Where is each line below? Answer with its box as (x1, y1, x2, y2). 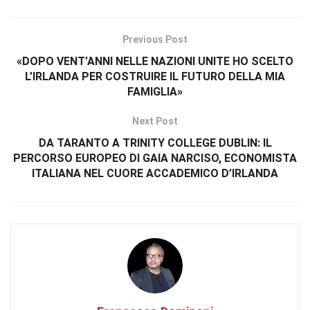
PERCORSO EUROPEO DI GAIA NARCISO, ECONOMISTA (13, 151, 297, 165)
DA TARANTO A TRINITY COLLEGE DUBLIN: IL (38, 136, 272, 149)
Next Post (132, 115, 178, 127)
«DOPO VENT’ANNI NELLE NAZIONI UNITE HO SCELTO (17, 54, 293, 68)
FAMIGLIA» (127, 84, 183, 98)
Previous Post (122, 33, 188, 45)
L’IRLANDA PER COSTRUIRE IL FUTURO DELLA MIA (25, 69, 285, 83)
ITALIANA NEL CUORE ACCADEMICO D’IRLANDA (32, 166, 278, 180)
